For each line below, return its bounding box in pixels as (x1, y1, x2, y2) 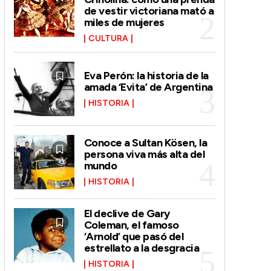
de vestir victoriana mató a (83, 4, 214, 18)
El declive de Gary (83, 206, 170, 220)
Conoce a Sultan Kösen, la (83, 136, 207, 150)
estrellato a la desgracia (83, 241, 200, 255)
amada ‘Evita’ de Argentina (83, 80, 213, 94)
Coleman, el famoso (83, 218, 179, 232)
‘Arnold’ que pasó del (83, 229, 184, 243)
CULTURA (88, 33, 128, 44)
